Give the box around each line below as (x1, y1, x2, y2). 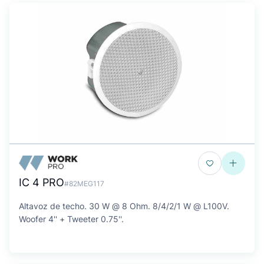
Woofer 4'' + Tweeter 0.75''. (19, 214, 124, 224)
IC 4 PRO (19, 176, 64, 189)
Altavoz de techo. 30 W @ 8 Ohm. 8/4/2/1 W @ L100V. (19, 201, 229, 211)
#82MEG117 (64, 179, 104, 188)
